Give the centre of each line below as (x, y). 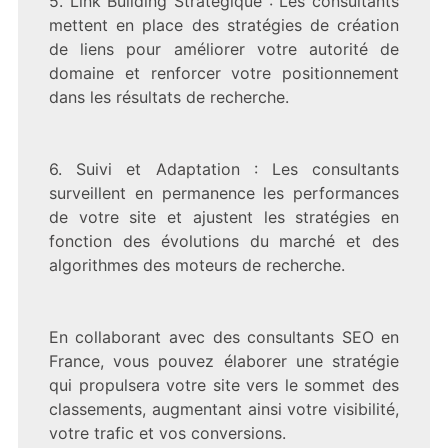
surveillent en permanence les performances (224, 192)
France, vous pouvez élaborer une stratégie (224, 360)
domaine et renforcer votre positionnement (224, 72)
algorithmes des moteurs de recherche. (196, 264)
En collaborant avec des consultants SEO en (224, 336)
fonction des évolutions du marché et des (224, 240)
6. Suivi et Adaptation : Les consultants (224, 168)
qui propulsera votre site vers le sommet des (224, 384)
